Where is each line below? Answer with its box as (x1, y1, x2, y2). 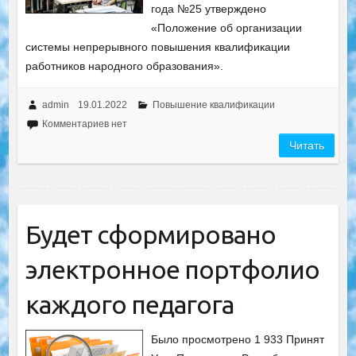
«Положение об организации (151, 21, 303, 34)
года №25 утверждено (151, 2, 267, 15)
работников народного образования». (25, 59, 223, 72)
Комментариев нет (41, 118, 127, 130)
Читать (289, 138, 325, 152)
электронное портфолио (25, 254, 319, 284)
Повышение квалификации (152, 99, 275, 110)
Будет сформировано (25, 219, 276, 249)
